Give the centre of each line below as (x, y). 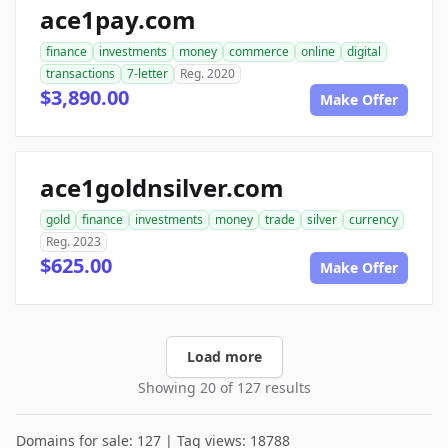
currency (373, 219)
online (318, 51)
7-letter (147, 73)
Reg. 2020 (207, 73)
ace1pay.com (118, 19)
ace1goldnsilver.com (162, 187)
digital (364, 51)
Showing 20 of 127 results (224, 387)
